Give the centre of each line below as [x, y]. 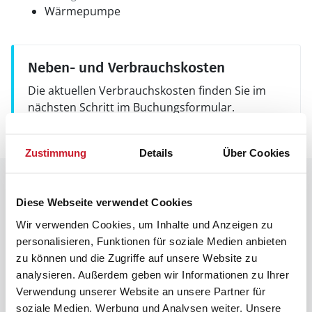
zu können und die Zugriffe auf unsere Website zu [136, 258]
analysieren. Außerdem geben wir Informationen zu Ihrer [153, 274]
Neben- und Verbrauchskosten [126, 68]
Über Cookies [256, 153]
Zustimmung [56, 153]
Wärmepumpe [83, 11]
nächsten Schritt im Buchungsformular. [131, 107]
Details [156, 153]
